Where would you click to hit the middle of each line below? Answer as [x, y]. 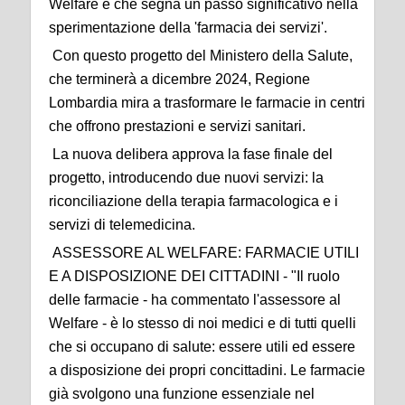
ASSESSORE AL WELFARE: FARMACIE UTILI [204, 252]
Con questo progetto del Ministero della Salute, [201, 55]
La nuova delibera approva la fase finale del [191, 154]
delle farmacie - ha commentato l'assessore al [195, 299]
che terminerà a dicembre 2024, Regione [179, 79]
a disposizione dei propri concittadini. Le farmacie [207, 370]
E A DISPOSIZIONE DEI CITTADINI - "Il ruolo [194, 276]
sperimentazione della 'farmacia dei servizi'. [188, 27]
